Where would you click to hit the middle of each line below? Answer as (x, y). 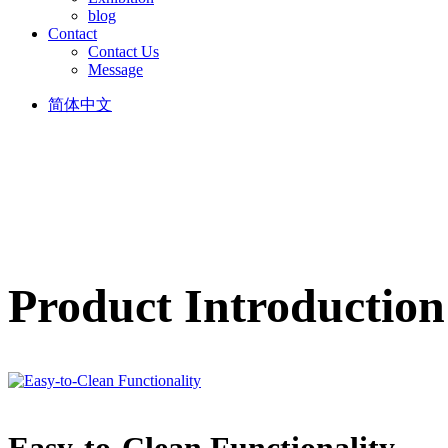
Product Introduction (226, 305)
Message (115, 69)
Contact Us (123, 51)
